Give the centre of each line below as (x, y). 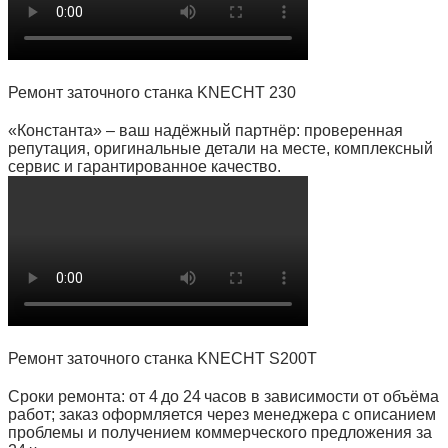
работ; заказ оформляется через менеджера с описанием (222, 414)
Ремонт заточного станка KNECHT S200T (162, 358)
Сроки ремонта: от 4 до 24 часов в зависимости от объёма (223, 396)
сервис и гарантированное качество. (144, 166)
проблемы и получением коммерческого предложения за (220, 432)
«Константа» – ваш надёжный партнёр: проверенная (205, 130)
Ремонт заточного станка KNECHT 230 (152, 92)
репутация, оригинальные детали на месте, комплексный (220, 148)
